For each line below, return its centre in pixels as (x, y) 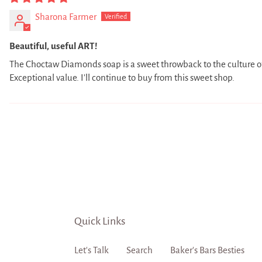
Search (139, 250)
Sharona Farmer (66, 16)
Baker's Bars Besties (207, 250)
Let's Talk (92, 250)
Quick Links (100, 221)
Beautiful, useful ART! (53, 46)
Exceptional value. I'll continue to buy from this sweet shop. (122, 77)
